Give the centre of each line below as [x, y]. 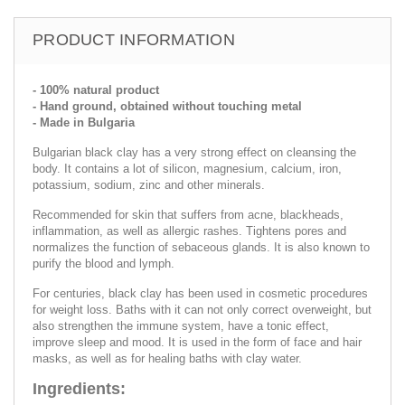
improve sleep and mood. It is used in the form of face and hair [197, 342]
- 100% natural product [96, 89]
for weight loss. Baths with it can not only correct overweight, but [202, 309]
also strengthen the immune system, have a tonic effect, [181, 325]
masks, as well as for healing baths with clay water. [167, 358]
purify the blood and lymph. [104, 263]
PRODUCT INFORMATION [134, 39]
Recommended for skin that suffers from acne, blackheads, [188, 214]
